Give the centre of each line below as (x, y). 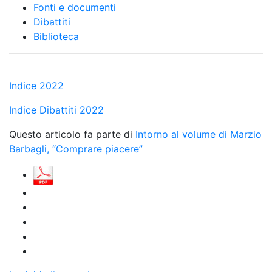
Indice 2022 (36, 86)
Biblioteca (56, 36)
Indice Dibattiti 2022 (56, 110)
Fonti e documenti (75, 7)
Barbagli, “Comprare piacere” (76, 149)
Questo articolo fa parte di (72, 134)
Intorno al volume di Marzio (199, 134)
